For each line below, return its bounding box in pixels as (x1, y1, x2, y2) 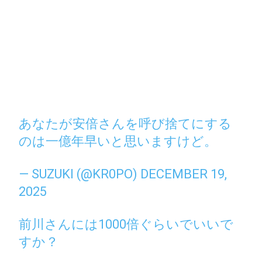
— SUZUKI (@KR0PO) (19, 166, 141, 181)
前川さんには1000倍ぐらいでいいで (19, 216, 234, 232)
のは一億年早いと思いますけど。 (19, 133, 218, 149)
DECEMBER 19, (140, 166, 227, 181)
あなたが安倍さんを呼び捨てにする (19, 116, 232, 131)
